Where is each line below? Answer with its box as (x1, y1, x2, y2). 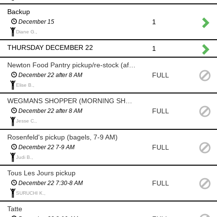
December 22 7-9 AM (17, 143, 75, 151)
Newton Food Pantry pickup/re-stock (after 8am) (129, 61, 136, 69)
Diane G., (16, 29, 37, 34)
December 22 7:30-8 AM (17, 179, 83, 186)
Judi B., (16, 154, 33, 160)
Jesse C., (16, 118, 37, 124)
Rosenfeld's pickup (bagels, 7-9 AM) (7, 133, 118, 141)
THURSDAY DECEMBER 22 (7, 43, 93, 51)
